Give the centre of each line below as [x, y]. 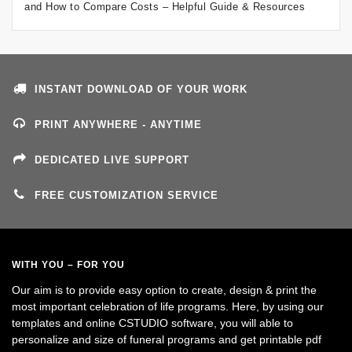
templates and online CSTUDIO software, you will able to [152, 323]
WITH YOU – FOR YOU [68, 264]
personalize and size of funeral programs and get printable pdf [167, 339]
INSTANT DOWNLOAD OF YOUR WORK [141, 89]
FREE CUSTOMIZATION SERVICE [127, 195]
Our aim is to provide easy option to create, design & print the [164, 290]
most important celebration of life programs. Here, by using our [168, 306]
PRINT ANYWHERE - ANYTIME [119, 124]
